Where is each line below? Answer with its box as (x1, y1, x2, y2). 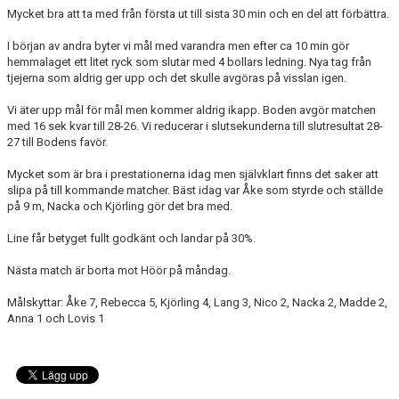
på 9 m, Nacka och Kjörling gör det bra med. (7, 199, 232, 213)
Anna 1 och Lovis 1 (7, 312, 104, 325)
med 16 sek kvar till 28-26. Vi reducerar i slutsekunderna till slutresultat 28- (7, 119, 383, 133)
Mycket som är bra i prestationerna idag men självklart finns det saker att (7, 167, 379, 181)
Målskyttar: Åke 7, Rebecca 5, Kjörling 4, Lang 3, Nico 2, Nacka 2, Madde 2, (7, 296, 387, 309)
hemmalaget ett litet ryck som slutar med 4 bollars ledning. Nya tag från (7, 55, 371, 69)
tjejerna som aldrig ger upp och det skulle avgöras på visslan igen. (7, 71, 346, 85)
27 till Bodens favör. (7, 135, 110, 149)
